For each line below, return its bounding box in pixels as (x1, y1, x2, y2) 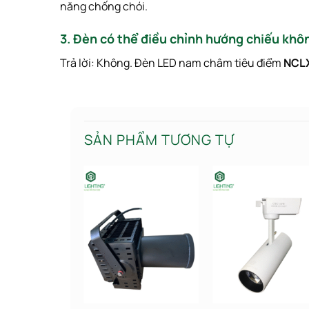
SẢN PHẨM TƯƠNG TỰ (84, 130, 235, 150)
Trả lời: (60, 55, 97, 71)
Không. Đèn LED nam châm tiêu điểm (97, 55, 283, 71)
